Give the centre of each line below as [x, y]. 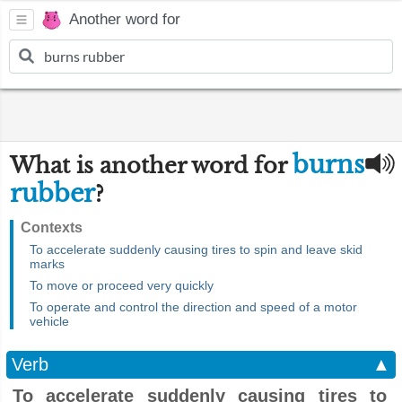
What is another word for [151, 166]
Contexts [52, 227]
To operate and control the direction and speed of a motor [193, 307]
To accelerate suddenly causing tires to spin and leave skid [196, 249]
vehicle [49, 321]
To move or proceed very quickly [122, 285]
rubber [52, 193]
